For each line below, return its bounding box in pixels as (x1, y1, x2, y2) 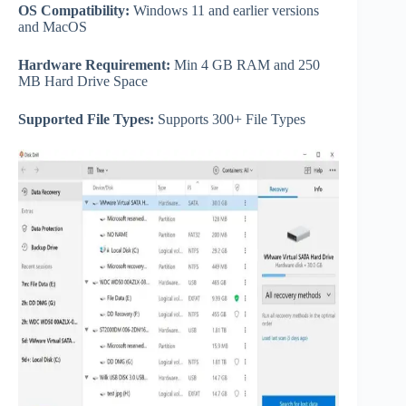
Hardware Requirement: (18, 56, 170, 72)
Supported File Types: (18, 111, 154, 127)
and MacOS (18, 18, 87, 34)
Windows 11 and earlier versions (130, 2, 319, 18)
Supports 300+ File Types (154, 111, 305, 127)
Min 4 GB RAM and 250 (170, 56, 320, 72)
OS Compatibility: (18, 2, 130, 18)
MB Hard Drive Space (18, 72, 148, 89)
